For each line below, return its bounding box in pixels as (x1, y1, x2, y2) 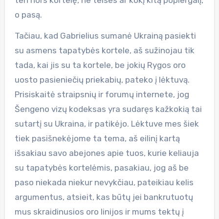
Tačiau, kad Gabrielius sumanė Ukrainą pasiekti (14, 30, 196, 41)
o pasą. (14, 9, 42, 20)
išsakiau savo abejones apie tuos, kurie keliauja (14, 148, 199, 158)
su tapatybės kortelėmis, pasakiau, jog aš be (14, 162, 189, 173)
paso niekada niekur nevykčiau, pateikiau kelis (14, 177, 194, 187)
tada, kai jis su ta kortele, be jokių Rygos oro (14, 60, 186, 70)
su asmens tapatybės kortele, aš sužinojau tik (14, 45, 195, 55)
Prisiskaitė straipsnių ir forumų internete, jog (14, 89, 189, 99)
